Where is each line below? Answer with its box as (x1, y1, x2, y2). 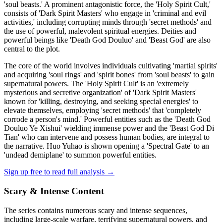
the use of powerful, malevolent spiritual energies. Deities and (4, 27, 196, 36)
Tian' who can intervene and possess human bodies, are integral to (4, 133, 210, 142)
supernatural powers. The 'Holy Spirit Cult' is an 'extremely (4, 79, 189, 88)
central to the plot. (4, 45, 60, 54)
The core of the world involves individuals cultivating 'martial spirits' (4, 61, 218, 70)
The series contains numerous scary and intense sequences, (4, 206, 187, 215)
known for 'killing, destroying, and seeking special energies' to (4, 97, 198, 106)
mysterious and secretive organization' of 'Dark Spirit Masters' (4, 88, 197, 97)
